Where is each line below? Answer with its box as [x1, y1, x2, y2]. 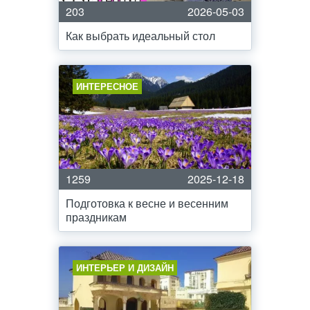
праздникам [66, 209, 127, 225]
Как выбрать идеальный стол [66, 28, 215, 44]
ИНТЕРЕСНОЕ [76, 80, 138, 93]
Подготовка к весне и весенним [66, 195, 228, 211]
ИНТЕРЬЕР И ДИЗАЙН [76, 261, 174, 274]
